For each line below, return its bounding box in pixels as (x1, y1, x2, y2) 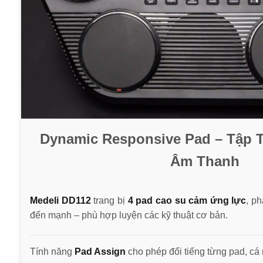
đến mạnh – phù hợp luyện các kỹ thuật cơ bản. (30, 210, 228, 220)
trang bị (93, 195, 128, 205)
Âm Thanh (170, 153, 240, 169)
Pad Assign (75, 246, 126, 257)
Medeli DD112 (30, 195, 94, 205)
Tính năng (30, 246, 75, 257)
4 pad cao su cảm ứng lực (127, 195, 247, 205)
